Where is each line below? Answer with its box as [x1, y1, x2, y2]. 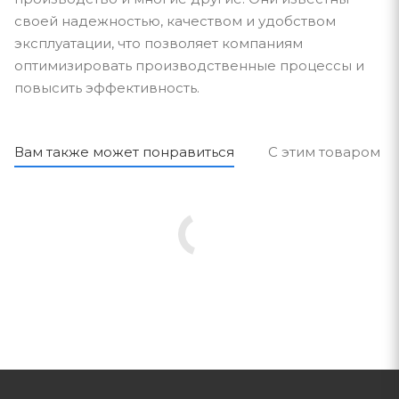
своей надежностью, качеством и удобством [14, 12, 336, 29]
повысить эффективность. [14, 78, 199, 96]
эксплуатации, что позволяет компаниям [14, 34, 303, 52]
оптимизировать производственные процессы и [14, 56, 364, 74]
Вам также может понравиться [14, 142, 234, 160]
